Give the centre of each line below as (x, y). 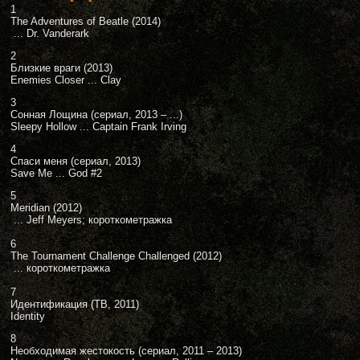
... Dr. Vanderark (50, 33)
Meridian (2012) (46, 208)
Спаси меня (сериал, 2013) (76, 161)
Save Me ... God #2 (56, 173)
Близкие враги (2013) (61, 68)
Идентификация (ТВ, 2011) (75, 304)
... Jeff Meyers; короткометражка (91, 220)
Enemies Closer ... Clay (66, 80)
